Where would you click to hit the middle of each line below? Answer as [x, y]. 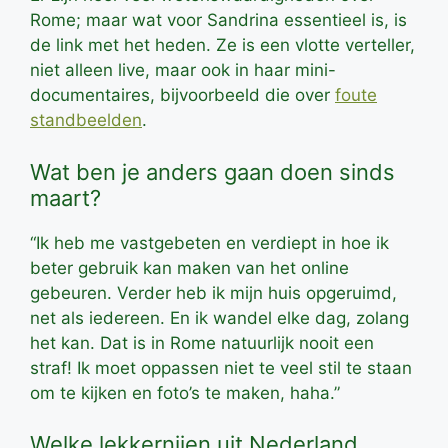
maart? [65, 197]
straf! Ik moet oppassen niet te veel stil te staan [221, 367]
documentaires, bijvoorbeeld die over [182, 95]
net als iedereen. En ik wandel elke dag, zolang [219, 317]
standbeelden [86, 120]
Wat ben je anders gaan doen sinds [212, 171]
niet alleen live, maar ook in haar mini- [183, 70]
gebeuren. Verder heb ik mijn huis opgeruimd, [213, 292]
